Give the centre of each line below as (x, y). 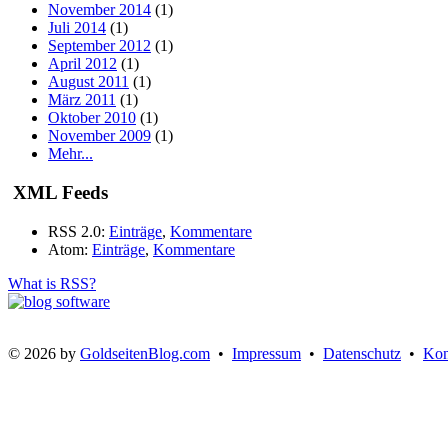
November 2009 (99, 136)
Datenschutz (362, 353)
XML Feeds (58, 192)
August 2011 (88, 82)
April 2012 (82, 64)
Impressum (266, 353)
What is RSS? (52, 283)
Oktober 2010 (92, 118)
